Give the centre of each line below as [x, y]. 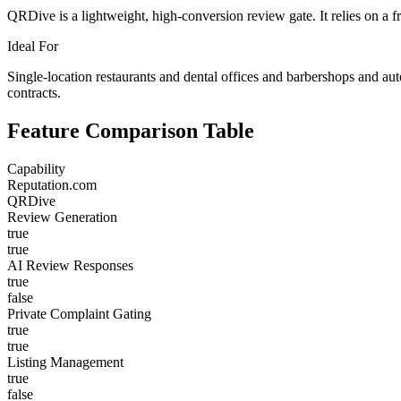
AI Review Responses [70, 266]
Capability [36, 169]
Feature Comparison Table [131, 131]
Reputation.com [52, 185]
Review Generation [62, 218]
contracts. [34, 93]
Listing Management [65, 363]
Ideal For [33, 47]
